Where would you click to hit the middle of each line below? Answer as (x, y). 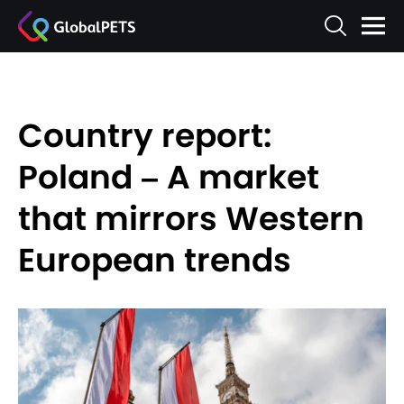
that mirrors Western (191, 219)
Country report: (145, 136)
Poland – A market (169, 177)
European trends (155, 260)
